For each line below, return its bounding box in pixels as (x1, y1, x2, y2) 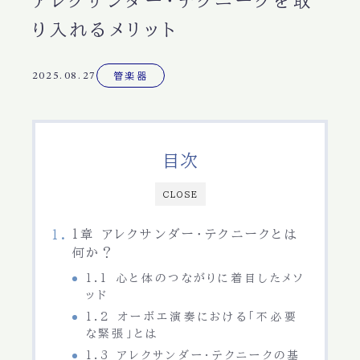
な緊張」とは (85, 328, 159, 340)
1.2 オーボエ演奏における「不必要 (85, 311, 299, 323)
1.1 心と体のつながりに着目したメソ (85, 272, 305, 284)
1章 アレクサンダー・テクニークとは (71, 228, 300, 241)
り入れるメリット (31, 21, 178, 39)
